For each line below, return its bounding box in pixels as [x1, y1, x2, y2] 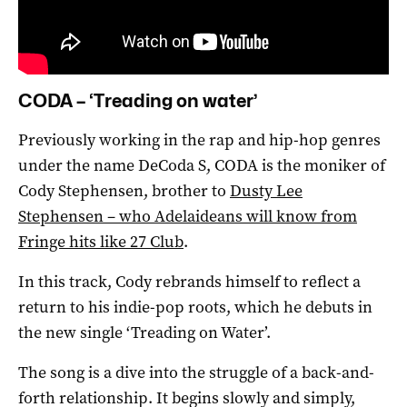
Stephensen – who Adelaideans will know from [18, 204, 357, 227]
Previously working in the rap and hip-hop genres [18, 128, 381, 151]
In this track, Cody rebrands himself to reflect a [18, 270, 361, 293]
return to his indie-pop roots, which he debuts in [18, 295, 372, 318]
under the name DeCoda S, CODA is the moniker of [18, 154, 385, 176]
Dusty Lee [230, 179, 303, 202]
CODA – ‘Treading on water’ [18, 89, 258, 112]
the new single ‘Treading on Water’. [18, 321, 271, 343]
